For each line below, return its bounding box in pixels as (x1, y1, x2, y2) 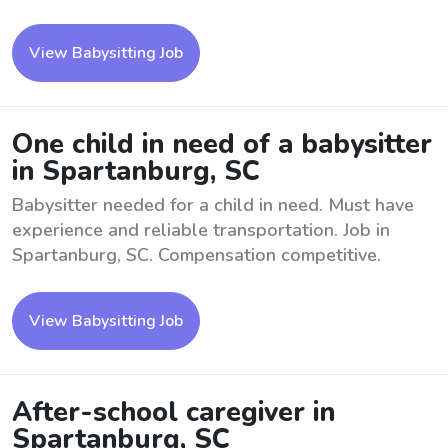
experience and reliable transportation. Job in (12, 218, 390, 242)
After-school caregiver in (12, 394, 335, 431)
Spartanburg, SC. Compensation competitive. (12, 243, 381, 267)
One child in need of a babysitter (12, 126, 432, 163)
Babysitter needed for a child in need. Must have (12, 193, 414, 217)
